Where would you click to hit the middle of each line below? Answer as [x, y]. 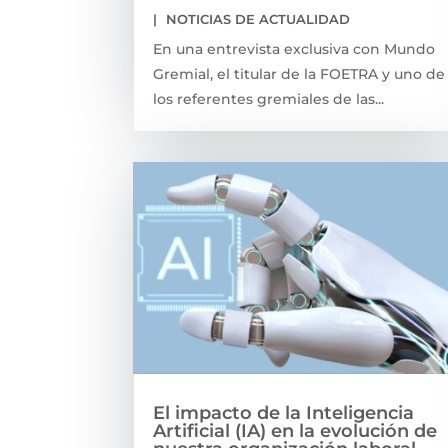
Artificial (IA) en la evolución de [295, 430]
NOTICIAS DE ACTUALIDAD [258, 18]
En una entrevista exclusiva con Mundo [294, 48]
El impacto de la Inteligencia [284, 412]
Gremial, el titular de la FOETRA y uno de [299, 73]
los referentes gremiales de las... [269, 98]
